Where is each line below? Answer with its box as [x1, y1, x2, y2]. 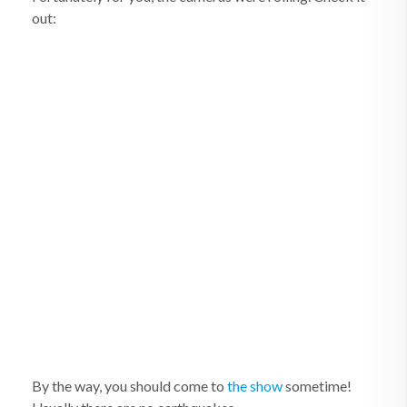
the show [227, 377, 283, 394]
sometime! [283, 377, 352, 394]
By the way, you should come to [32, 377, 227, 394]
